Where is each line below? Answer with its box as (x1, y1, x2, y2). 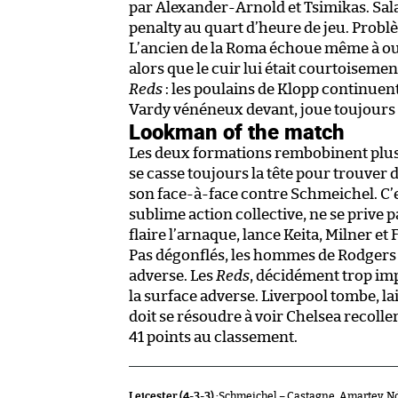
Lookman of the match (129, 117, 345, 147)
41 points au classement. (129, 330, 298, 346)
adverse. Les (129, 268, 216, 284)
